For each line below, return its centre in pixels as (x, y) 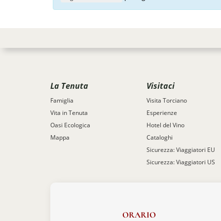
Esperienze (162, 113)
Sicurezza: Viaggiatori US (181, 162)
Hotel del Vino (166, 125)
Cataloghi (160, 137)
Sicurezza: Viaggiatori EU (181, 150)
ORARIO (139, 215)
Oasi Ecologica (70, 125)
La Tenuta (69, 86)
